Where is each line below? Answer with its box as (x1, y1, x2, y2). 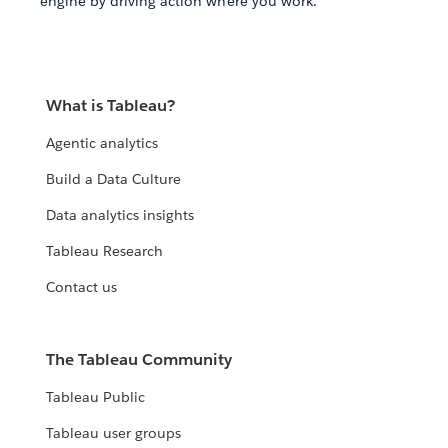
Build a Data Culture (46, 170, 182, 189)
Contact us (46, 278, 118, 297)
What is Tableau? (46, 95, 176, 117)
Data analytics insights (46, 206, 195, 225)
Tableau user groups (46, 424, 182, 443)
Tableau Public (46, 388, 146, 407)
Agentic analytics (46, 134, 159, 153)
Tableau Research (46, 242, 164, 261)
